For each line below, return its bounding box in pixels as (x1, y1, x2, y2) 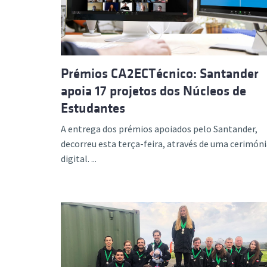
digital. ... (61, 153, 97, 164)
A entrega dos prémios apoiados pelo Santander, (61, 123, 257, 135)
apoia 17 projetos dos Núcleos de (61, 83, 246, 98)
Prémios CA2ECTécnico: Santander (61, 66, 259, 81)
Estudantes (61, 101, 125, 116)
